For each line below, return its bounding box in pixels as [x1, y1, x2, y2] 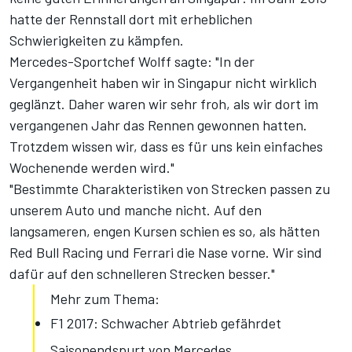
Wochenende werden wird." [9, 159, 174, 177]
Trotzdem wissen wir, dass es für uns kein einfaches [9, 137, 323, 156]
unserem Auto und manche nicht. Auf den [9, 201, 262, 219]
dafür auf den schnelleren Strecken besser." [9, 265, 275, 283]
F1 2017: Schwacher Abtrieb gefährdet [50, 314, 281, 332]
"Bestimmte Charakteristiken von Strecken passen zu [9, 180, 330, 198]
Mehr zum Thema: [50, 290, 159, 308]
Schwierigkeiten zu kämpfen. [9, 31, 184, 49]
